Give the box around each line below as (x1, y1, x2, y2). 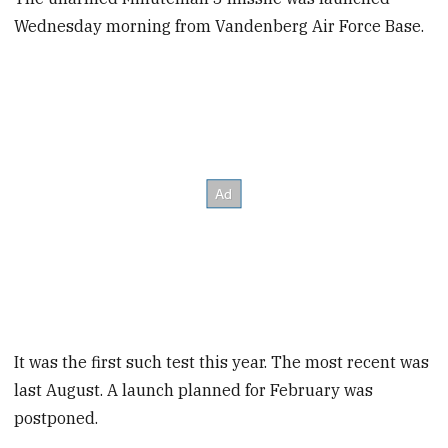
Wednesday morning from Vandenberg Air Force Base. (14, 15, 425, 36)
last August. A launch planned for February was (14, 379, 374, 400)
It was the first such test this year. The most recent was (14, 351, 430, 372)
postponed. (14, 407, 99, 428)
